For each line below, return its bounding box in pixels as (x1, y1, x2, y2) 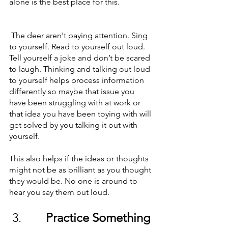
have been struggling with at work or (9, 98, 142, 107)
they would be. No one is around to (9, 176, 139, 186)
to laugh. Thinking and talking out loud (9, 64, 152, 74)
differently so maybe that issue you (9, 87, 136, 96)
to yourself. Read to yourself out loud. (9, 42, 147, 51)
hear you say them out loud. (9, 187, 111, 197)
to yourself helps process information (9, 75, 146, 85)
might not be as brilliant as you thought (9, 165, 153, 175)
